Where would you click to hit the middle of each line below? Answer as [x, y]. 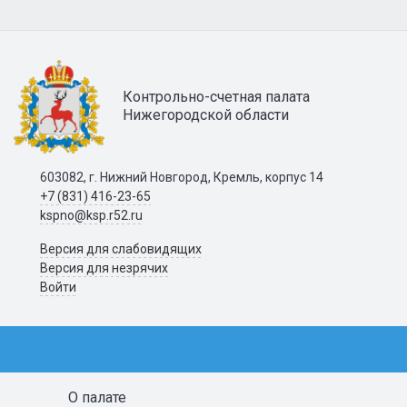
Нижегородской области [206, 115]
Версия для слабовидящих [120, 248]
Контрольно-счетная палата [216, 97]
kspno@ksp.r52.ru [91, 215]
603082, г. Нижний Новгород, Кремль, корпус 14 [181, 177]
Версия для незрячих [104, 268]
